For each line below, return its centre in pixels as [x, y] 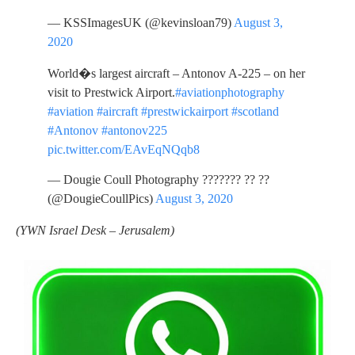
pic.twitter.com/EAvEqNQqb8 [124, 150]
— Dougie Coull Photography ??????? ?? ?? [158, 180]
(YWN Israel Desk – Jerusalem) [95, 231]
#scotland [255, 112]
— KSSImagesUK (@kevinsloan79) [141, 23]
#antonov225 [134, 131]
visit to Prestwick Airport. [111, 93]
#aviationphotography [230, 93]
